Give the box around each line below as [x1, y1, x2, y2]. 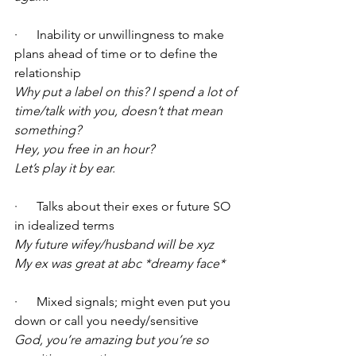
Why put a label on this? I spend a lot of [14, 84, 240, 100]
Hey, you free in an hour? [14, 141, 154, 157]
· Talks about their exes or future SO [14, 199, 234, 215]
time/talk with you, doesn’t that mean [14, 103, 226, 119]
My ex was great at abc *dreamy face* [14, 256, 225, 272]
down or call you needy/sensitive [14, 313, 202, 329]
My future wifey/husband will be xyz [14, 237, 214, 253]
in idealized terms [14, 218, 118, 234]
